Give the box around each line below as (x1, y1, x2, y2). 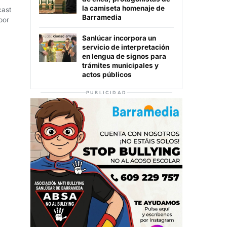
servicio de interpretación (82, 43, 169, 52)
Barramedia (82, 13, 122, 22)
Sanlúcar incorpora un (82, 34, 156, 43)
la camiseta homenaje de (82, 4, 165, 13)
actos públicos (82, 70, 132, 79)
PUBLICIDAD (86, 90, 127, 96)
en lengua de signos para (82, 52, 166, 61)
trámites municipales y (82, 61, 159, 70)
